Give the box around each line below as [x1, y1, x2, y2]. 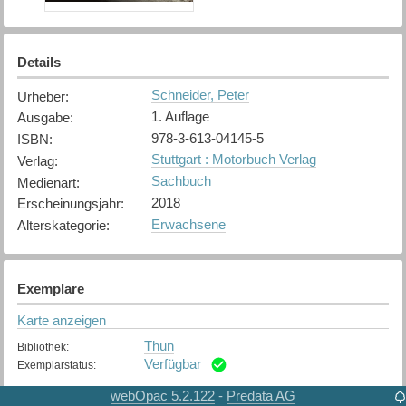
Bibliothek [16, 340, 66, 353]
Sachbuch [150, 173, 211, 189]
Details [16, 53, 61, 70]
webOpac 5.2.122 [111, 387, 215, 403]
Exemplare [16, 280, 84, 296]
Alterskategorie [16, 217, 106, 234]
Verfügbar [143, 355, 201, 372]
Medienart [16, 174, 76, 190]
